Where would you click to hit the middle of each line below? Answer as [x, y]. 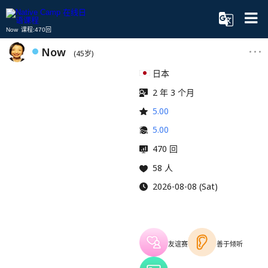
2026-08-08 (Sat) [185, 186]
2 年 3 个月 [173, 92]
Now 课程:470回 [29, 30]
